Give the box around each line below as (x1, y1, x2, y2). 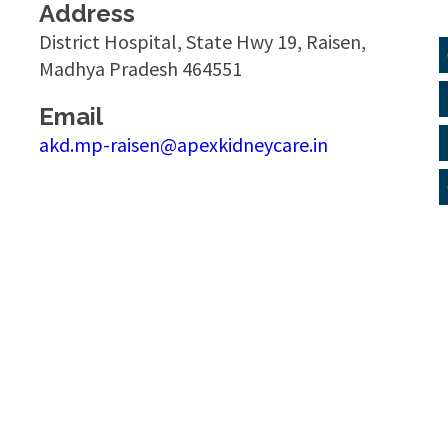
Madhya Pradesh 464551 (39, 55, 242, 81)
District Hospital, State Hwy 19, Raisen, (39, 28, 366, 54)
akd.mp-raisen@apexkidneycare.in (39, 131, 328, 157)
